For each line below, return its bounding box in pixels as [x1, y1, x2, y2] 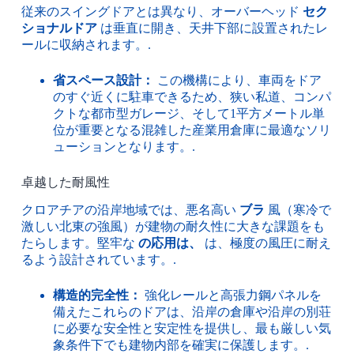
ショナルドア [21, 21, 97, 35]
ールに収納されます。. [21, 37, 151, 51]
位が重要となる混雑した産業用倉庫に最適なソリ [52, 122, 331, 137]
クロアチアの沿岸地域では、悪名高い [21, 203, 239, 217]
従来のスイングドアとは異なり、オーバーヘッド [21, 4, 303, 18]
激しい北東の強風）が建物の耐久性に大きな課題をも [21, 220, 325, 234]
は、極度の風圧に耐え [201, 236, 331, 250]
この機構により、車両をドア [153, 73, 322, 87]
